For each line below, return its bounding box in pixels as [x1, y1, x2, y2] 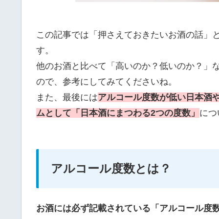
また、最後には [36, 92, 98, 102]
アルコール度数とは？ [51, 161, 171, 175]
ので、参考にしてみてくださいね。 [36, 76, 177, 87]
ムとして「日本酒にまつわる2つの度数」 [36, 108, 199, 118]
